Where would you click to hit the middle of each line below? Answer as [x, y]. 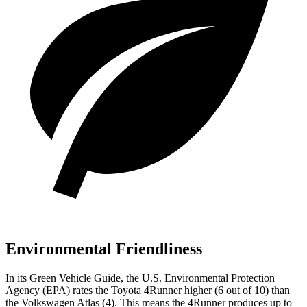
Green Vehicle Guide [75, 278]
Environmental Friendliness [104, 248]
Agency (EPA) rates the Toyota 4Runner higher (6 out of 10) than [148, 290]
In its [17, 278]
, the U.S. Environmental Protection [198, 278]
